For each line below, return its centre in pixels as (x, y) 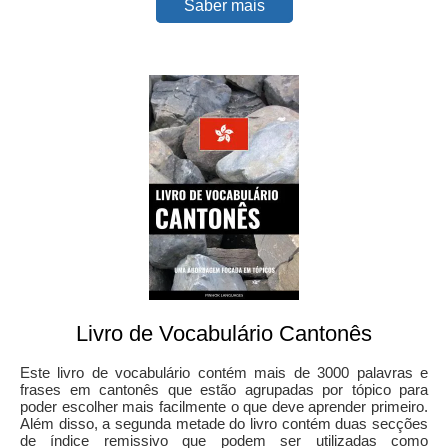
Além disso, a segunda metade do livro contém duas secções (224, 423)
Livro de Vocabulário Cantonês (224, 333)
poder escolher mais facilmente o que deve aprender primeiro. (224, 406)
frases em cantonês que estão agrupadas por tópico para (224, 389)
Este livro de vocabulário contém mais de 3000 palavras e (224, 372)
